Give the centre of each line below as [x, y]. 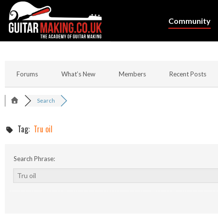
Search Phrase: [34, 159]
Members [132, 74]
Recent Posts [188, 74]
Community [189, 21]
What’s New [78, 74]
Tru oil [43, 129]
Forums [27, 74]
